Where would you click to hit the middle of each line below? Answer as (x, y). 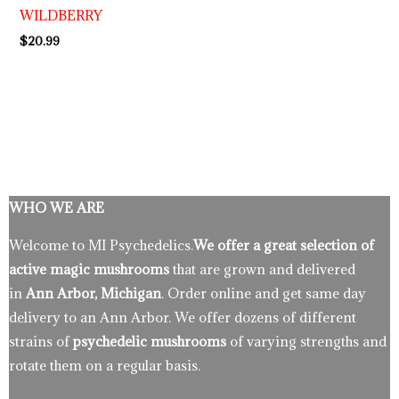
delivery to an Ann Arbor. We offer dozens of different (183, 317)
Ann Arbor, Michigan (94, 293)
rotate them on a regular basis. (106, 365)
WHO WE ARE (57, 208)
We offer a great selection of (284, 244)
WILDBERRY (61, 15)
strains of (41, 341)
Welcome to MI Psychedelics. (101, 244)
